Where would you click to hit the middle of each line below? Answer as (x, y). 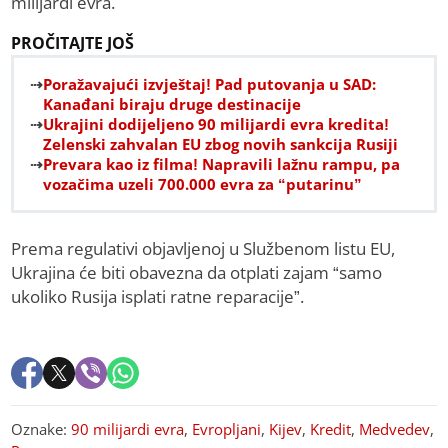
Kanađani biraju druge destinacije (172, 104)
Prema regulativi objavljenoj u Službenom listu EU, (203, 249)
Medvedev (395, 429)
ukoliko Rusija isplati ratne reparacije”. (158, 297)
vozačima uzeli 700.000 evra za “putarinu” (203, 184)
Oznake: (41, 429)
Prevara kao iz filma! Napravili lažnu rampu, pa (222, 164)
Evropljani (227, 429)
